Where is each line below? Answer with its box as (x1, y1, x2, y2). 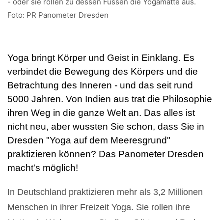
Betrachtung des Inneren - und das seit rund (7, 80, 193, 90)
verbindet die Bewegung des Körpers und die (7, 66, 198, 77)
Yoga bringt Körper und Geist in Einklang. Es (7, 52, 194, 63)
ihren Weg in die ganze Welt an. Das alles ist (7, 107, 195, 118)
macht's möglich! (7, 162, 78, 173)
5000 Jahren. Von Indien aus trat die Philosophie (7, 93, 212, 104)
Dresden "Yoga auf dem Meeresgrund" (7, 135, 170, 145)
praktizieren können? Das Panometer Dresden (7, 148, 204, 159)
